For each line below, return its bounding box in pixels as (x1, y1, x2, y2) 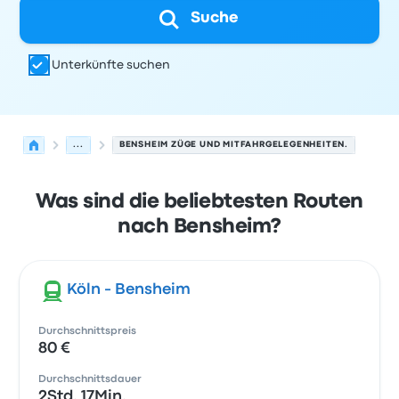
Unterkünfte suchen (52, 60, 171, 70)
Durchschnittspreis (38, 327, 137, 336)
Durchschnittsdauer (38, 375, 142, 384)
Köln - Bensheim (67, 283, 191, 297)
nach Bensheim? (118, 218, 281, 236)
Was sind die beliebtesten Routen (36, 193, 363, 211)
